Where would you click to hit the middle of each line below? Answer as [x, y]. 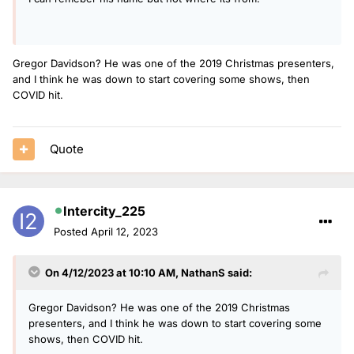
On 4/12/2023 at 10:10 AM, [113, 272]
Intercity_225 [104, 211]
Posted [72, 231]
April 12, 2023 [124, 231]
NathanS [203, 272]
